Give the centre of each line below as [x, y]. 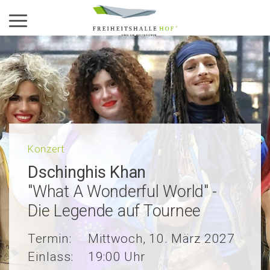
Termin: [50, 239]
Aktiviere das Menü [71, 23]
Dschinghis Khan [87, 172]
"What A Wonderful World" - [123, 191]
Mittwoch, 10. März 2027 [162, 239]
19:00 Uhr [117, 257]
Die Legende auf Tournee [114, 211]
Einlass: [51, 257]
